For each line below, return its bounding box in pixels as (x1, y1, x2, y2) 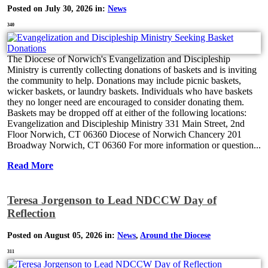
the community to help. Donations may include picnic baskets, (7, 75, 241, 86)
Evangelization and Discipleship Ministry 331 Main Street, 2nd (7, 118, 245, 129)
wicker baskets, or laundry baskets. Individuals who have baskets (7, 86, 252, 97)
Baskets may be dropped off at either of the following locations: (7, 108, 246, 118)
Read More (7, 160, 53, 171)
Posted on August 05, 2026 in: (7, 231, 117, 240)
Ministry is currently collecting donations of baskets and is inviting (7, 65, 257, 75)
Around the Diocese (140, 231, 211, 240)
